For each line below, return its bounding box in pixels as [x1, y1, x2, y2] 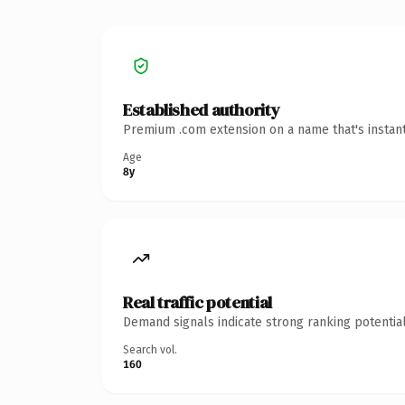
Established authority [123, 98, 280, 121]
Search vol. [123, 343, 177, 356]
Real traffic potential [123, 290, 272, 314]
